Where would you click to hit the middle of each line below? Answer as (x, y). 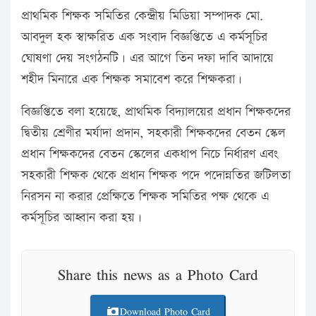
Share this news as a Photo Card (158, 275)
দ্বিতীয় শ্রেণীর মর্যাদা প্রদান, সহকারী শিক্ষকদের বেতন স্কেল (153, 133)
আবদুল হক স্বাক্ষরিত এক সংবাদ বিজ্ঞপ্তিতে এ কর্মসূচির (144, 37)
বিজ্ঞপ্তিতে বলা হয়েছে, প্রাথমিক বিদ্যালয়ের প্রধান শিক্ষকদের (156, 112)
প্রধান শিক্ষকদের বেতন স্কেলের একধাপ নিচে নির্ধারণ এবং (150, 154)
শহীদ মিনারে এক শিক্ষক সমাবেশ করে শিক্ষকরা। (132, 80)
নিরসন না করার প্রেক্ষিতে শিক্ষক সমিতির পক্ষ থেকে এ (145, 197)
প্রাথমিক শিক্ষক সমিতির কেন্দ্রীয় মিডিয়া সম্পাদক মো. (142, 16)
